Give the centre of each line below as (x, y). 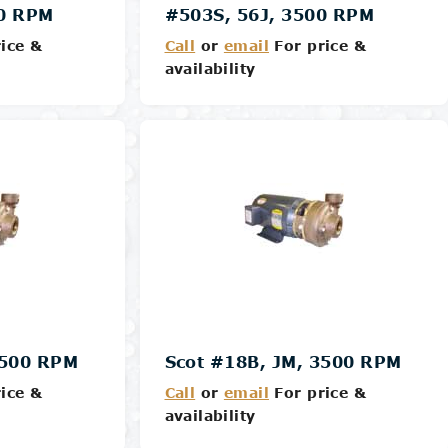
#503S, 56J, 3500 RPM (269, 14)
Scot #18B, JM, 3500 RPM (283, 361)
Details (294, 135)
